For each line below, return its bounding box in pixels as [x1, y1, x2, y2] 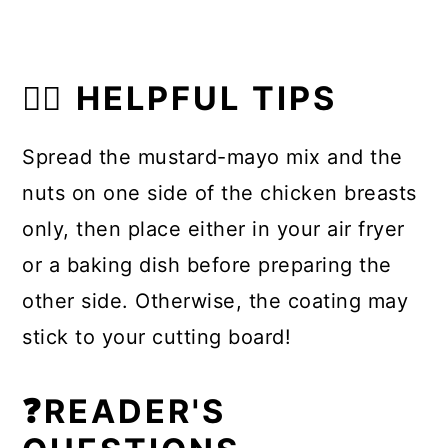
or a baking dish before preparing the [22, 253, 392, 278]
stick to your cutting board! [22, 325, 292, 350]
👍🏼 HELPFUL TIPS [22, 79, 338, 119]
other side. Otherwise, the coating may [22, 289, 409, 314]
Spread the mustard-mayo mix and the [22, 145, 403, 170]
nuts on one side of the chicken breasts [22, 181, 417, 206]
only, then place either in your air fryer [22, 217, 405, 242]
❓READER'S [22, 392, 227, 432]
